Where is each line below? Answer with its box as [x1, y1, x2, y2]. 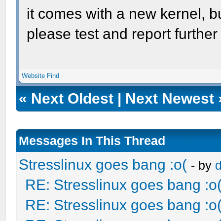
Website [22, 72, 45, 79]
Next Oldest [31, 90, 114, 107]
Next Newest [125, 90, 215, 107]
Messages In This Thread [19, 133, 166, 147]
